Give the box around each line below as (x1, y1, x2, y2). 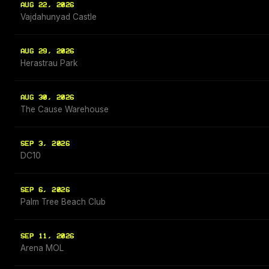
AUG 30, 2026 (20, 94, 74, 102)
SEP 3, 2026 (20, 140, 70, 148)
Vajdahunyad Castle (20, 12, 97, 22)
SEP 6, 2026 (20, 186, 70, 195)
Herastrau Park (20, 58, 77, 68)
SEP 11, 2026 (20, 232, 74, 241)
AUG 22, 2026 (20, 1, 74, 10)
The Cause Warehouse (20, 104, 109, 115)
